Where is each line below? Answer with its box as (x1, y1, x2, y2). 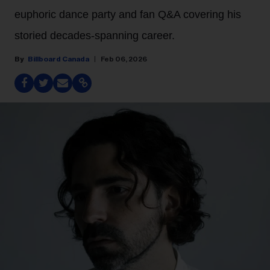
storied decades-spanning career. (14, 30, 175, 42)
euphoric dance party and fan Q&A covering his (14, 8, 241, 20)
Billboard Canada (28, 55, 89, 63)
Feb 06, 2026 (101, 55, 147, 63)
